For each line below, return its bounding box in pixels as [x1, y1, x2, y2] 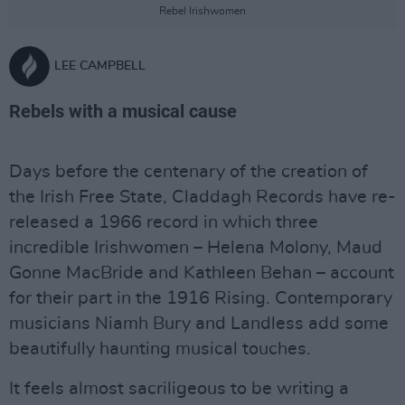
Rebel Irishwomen [159, 5, 246, 16]
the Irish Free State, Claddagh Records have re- [9, 188, 396, 206]
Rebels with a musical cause [9, 100, 237, 122]
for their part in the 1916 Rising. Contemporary [9, 289, 392, 307]
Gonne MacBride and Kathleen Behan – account [9, 264, 394, 282]
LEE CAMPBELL [54, 60, 146, 72]
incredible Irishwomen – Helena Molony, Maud [9, 239, 382, 257]
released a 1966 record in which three [9, 213, 318, 231]
